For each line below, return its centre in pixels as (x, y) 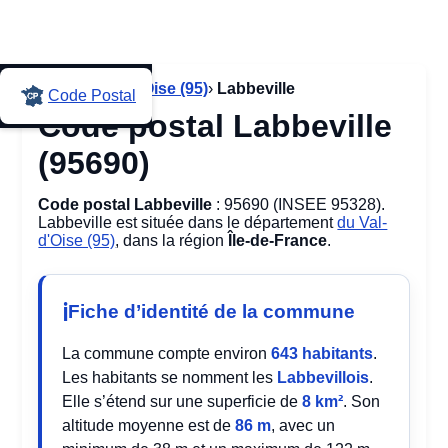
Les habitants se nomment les (170, 377)
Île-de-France (278, 240)
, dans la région (172, 240)
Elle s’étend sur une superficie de (182, 401)
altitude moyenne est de (149, 425)
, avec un (303, 425)
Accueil (65, 88)
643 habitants (322, 353)
